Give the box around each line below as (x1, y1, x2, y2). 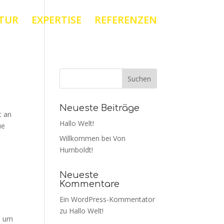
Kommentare (59, 179, 120, 189)
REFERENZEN (94, 13, 157, 26)
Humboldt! (59, 145, 93, 154)
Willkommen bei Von (59, 133, 126, 143)
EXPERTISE (31, 13, 81, 26)
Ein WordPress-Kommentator (59, 194, 155, 204)
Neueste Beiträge (59, 103, 140, 113)
